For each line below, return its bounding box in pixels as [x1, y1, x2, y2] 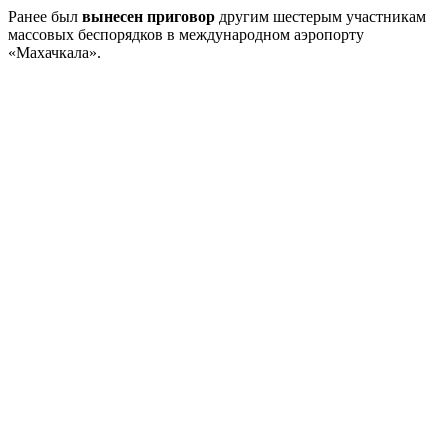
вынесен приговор [82, 7, 215, 25]
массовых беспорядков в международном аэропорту [8, 25, 364, 43]
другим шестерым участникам [215, 7, 426, 25]
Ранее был [8, 7, 82, 25]
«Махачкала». [8, 43, 101, 61]
